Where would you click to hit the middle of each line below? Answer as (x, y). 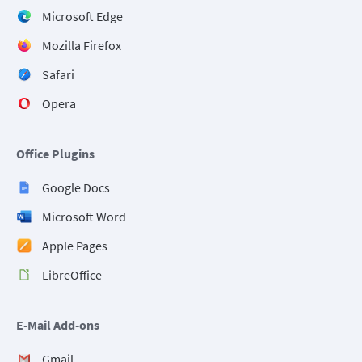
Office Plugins (55, 154)
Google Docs (76, 188)
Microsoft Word (84, 217)
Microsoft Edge (82, 17)
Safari (58, 75)
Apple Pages (75, 246)
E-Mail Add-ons (58, 325)
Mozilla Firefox (82, 46)
